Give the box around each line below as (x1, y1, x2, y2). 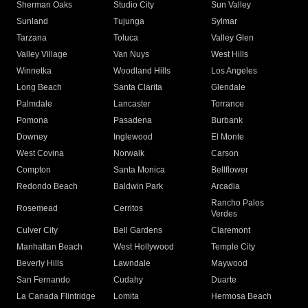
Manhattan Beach (16, 242, 82, 252)
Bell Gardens (113, 225, 163, 236)
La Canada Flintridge (16, 291, 96, 302)
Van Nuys (113, 49, 150, 60)
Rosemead (16, 203, 58, 214)
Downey (16, 132, 47, 142)
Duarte (210, 275, 236, 285)
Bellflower (210, 165, 248, 175)
